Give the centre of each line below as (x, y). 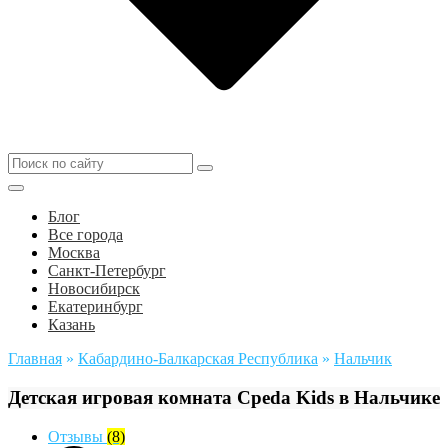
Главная (35, 359)
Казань (71, 325)
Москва (74, 253)
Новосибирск (94, 289)
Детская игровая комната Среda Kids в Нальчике (224, 398)
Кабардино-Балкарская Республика (198, 359)
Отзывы (77, 436)
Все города (85, 235)
